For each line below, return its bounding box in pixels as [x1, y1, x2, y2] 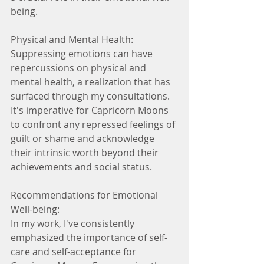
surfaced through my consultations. [11, 90, 172, 103]
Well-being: [11, 203, 60, 216]
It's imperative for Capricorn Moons [11, 104, 171, 117]
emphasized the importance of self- [11, 231, 167, 244]
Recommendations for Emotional [11, 189, 160, 202]
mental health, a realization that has [11, 75, 173, 88]
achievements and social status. [11, 160, 152, 173]
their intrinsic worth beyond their [11, 146, 161, 159]
